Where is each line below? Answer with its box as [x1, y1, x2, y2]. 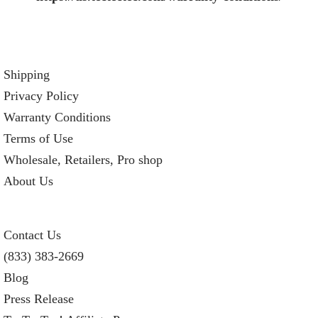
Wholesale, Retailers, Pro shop [4, 153, 163, 168]
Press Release [4, 292, 74, 307]
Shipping [4, 67, 50, 82]
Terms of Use [4, 131, 73, 146]
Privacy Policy [4, 89, 79, 104]
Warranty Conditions [4, 110, 111, 125]
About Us [4, 174, 53, 189]
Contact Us [4, 228, 61, 243]
